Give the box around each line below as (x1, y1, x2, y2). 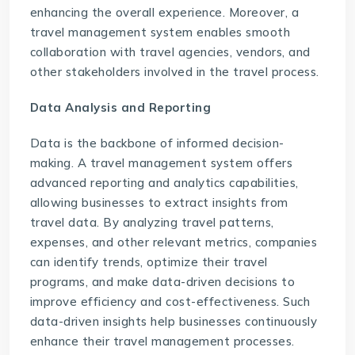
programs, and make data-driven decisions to (29, 274, 296, 290)
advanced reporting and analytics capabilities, (29, 175, 299, 191)
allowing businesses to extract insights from (29, 195, 288, 211)
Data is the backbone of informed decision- (29, 136, 284, 151)
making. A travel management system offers (29, 155, 293, 171)
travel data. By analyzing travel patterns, (29, 215, 274, 231)
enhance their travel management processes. (29, 334, 295, 349)
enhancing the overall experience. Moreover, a (29, 5, 300, 21)
